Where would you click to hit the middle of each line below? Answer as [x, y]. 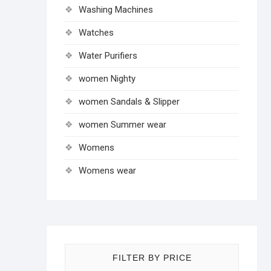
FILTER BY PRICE [152, 258]
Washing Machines [116, 10]
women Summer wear [122, 125]
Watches [96, 33]
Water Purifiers [108, 56]
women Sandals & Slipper [129, 102]
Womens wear [107, 171]
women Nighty [107, 79]
